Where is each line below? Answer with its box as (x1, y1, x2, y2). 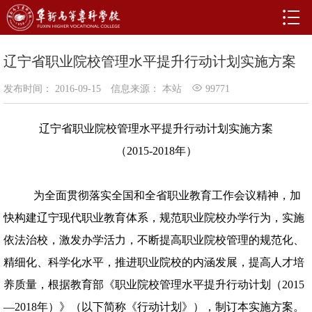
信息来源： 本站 (111, 84, 182, 94)
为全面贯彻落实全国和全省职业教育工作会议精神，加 (33, 189, 301, 201)
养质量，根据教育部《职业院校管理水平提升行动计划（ (3, 279, 282, 290)
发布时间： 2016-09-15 (3, 84, 101, 94)
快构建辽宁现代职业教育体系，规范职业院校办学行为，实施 (3, 212, 304, 224)
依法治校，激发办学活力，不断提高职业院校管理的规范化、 (3, 234, 304, 246)
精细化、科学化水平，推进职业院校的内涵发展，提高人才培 (3, 256, 304, 268)
